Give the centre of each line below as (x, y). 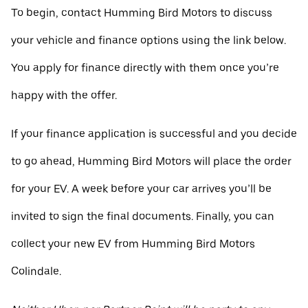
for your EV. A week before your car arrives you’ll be (141, 189)
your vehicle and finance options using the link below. (148, 40)
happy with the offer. (64, 95)
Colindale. (36, 271)
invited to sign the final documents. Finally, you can (143, 216)
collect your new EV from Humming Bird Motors (133, 244)
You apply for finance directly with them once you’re (145, 68)
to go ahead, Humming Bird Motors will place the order (151, 161)
